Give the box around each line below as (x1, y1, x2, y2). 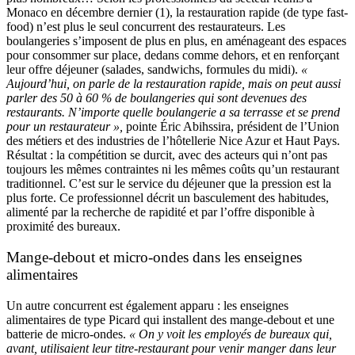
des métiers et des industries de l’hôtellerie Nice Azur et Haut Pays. (6, 133, 340, 147)
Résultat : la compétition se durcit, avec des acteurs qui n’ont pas (6, 147, 327, 162)
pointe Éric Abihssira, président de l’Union (123, 119, 339, 133)
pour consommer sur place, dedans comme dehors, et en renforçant (6, 48, 339, 62)
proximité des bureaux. (6, 219, 120, 233)
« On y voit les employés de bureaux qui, (129, 326, 332, 341)
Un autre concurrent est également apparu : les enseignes (6, 298, 288, 312)
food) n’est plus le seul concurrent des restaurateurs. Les (6, 19, 285, 33)
